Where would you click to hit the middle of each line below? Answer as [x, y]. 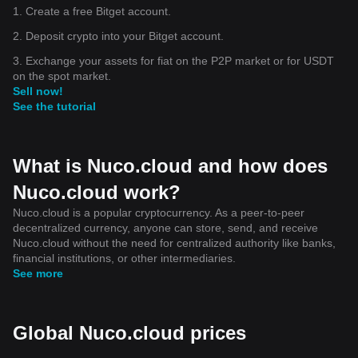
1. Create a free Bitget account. [92, 11]
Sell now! [38, 91]
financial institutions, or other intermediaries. [124, 258]
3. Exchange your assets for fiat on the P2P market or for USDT [173, 60]
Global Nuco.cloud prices [129, 332]
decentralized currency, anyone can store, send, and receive [165, 227]
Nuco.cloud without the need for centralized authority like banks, [174, 243]
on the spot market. [62, 76]
